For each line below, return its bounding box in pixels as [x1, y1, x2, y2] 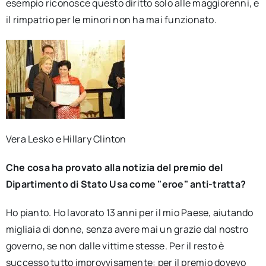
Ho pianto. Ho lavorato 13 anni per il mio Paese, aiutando [5, 206, 254, 219]
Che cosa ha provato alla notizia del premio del [5, 161, 223, 174]
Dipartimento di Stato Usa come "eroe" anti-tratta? [5, 178, 246, 191]
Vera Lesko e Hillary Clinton [5, 132, 126, 145]
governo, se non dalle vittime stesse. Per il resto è [5, 239, 224, 252]
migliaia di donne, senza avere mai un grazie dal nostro [5, 223, 249, 236]
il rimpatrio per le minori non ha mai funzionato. [5, 13, 217, 26]
